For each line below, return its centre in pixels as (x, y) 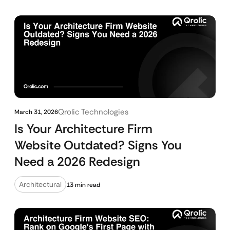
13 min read (83, 185)
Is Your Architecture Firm (83, 129)
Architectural (40, 184)
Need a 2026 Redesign (77, 161)
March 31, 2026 (36, 112)
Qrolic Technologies (93, 112)
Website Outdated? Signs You (98, 145)
